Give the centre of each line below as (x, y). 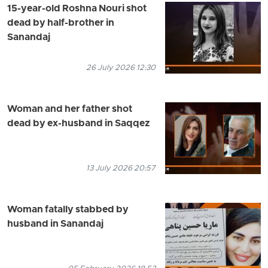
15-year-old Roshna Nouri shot (77, 9)
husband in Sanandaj (55, 224)
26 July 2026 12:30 (121, 68)
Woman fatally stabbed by (68, 210)
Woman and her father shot (70, 109)
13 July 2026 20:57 (121, 168)
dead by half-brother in (61, 23)
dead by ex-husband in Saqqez (79, 124)
